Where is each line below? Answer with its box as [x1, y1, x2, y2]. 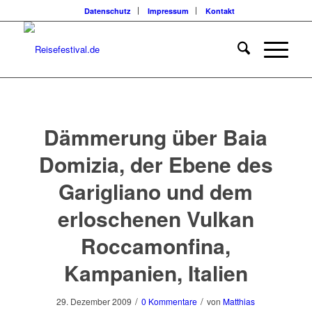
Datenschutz [84, 6, 131, 16]
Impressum [147, 6, 189, 16]
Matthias [223, 295, 256, 307]
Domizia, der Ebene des [38, 149, 273, 179]
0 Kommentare [141, 295, 198, 307]
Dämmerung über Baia [44, 122, 268, 152]
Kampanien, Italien [63, 258, 248, 288]
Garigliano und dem [58, 176, 253, 206]
